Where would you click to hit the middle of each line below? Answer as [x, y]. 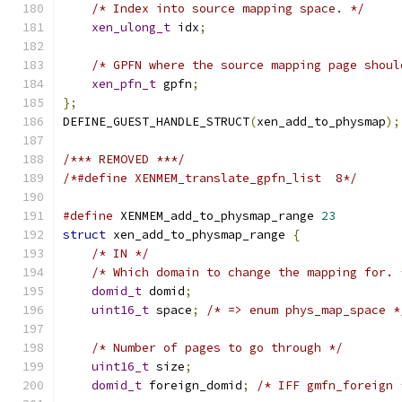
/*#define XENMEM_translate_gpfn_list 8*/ [210, 178]
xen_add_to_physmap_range [199, 235]
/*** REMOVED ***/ [124, 159]
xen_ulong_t [131, 27]
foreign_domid [192, 385]
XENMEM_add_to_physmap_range [217, 216]
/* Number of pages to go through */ [217, 348]
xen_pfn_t [124, 84]
